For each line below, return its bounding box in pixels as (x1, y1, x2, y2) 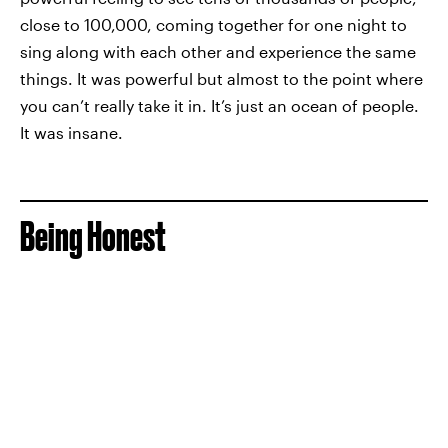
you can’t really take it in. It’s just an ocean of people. (20, 96, 419, 116)
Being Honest (20, 214, 166, 260)
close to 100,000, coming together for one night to (20, 15, 407, 35)
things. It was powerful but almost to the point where (20, 69, 423, 89)
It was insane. (20, 123, 123, 143)
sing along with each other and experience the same (20, 42, 416, 62)
